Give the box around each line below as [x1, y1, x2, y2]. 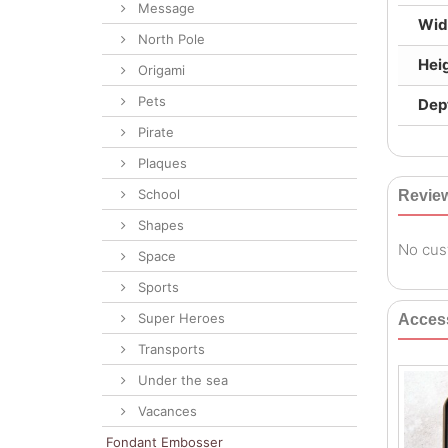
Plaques [134, 155, 187, 171]
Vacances [134, 403, 197, 419]
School [134, 186, 180, 202]
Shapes [134, 217, 184, 233]
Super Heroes [134, 310, 225, 326]
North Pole [134, 31, 205, 47]
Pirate [134, 124, 174, 140]
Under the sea [134, 372, 228, 388]
